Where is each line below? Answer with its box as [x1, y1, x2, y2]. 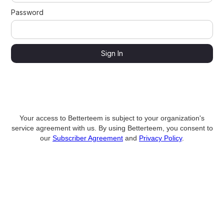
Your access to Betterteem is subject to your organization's [19, 113, 204, 122]
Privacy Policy [139, 133, 182, 142]
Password [11, 7, 44, 16]
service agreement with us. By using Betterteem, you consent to [11, 123, 213, 132]
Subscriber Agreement [52, 133, 123, 142]
